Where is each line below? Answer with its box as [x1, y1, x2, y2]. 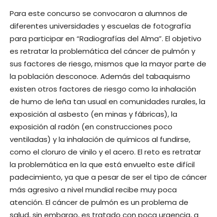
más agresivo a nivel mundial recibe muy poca [10, 185, 177, 195]
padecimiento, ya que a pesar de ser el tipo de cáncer [10, 172, 207, 182]
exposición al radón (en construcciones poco [10, 122, 172, 132]
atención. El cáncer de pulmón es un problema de [10, 197, 188, 207]
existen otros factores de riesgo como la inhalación [10, 84, 196, 94]
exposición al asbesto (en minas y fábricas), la [10, 109, 177, 119]
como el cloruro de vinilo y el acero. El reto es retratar [10, 147, 201, 157]
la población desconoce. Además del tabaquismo [10, 71, 190, 81]
